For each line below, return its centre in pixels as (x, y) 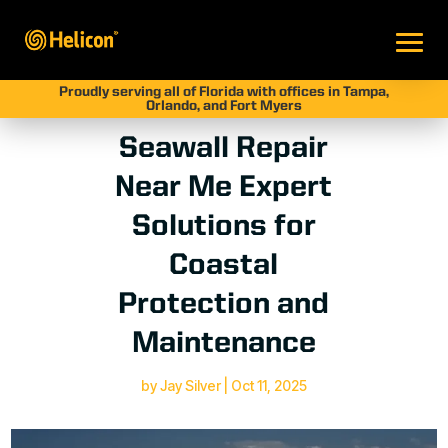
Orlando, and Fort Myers (223, 106)
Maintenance (223, 344)
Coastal (224, 266)
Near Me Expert (224, 188)
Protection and (224, 305)
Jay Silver (190, 385)
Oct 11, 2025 (268, 385)
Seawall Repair (224, 149)
